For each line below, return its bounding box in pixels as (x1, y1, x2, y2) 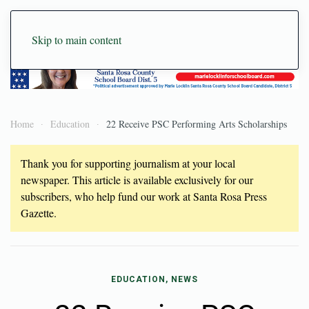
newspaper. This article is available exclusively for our (21, 172, 253, 187)
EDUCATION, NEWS (111, 274, 198, 284)
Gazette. (21, 205, 57, 220)
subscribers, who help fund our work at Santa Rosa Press (21, 188, 267, 203)
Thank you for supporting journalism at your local (21, 155, 235, 170)
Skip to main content (32, 32, 121, 47)
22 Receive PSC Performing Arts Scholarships (106, 117, 287, 130)
